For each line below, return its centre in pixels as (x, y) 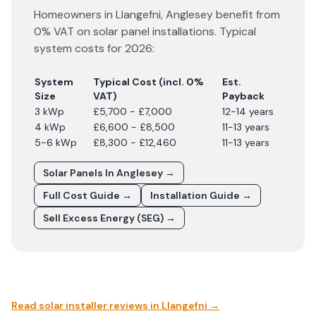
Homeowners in (75, 14)
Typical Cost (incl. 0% (148, 82)
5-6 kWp (56, 142)
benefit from (247, 14)
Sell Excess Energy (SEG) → (109, 218)
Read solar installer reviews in (86, 305)
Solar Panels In (80, 173)
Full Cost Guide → (87, 195)
